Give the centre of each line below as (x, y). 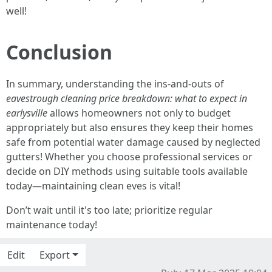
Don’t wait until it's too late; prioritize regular (109, 210)
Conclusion (59, 52)
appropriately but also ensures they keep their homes (130, 127)
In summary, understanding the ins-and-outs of (115, 84)
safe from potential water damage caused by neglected (133, 142)
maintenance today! (52, 225)
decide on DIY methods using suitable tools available (127, 171)
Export (55, 255)
